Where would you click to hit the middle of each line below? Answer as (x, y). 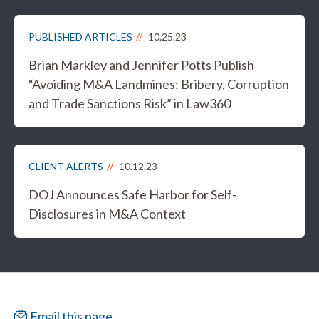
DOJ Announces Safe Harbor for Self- (132, 194)
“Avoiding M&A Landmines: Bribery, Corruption (159, 84)
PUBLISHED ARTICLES (80, 37)
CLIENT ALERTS (66, 166)
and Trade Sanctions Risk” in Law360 (130, 103)
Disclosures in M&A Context (107, 214)
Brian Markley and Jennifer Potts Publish (141, 65)
